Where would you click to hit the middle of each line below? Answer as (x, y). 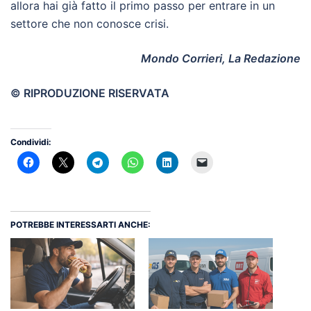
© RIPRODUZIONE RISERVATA (90, 93)
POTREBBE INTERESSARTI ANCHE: (81, 225)
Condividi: (31, 142)
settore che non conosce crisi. (90, 23)
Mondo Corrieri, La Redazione (221, 58)
